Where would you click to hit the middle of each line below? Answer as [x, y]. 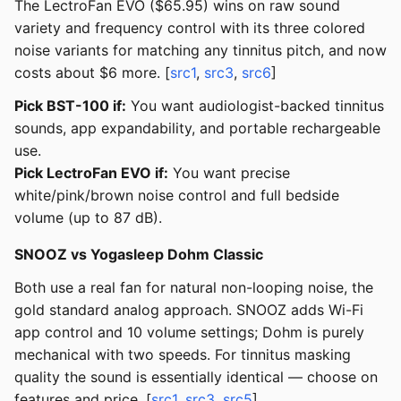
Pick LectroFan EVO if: [91, 173]
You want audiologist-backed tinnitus [255, 106]
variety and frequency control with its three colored [190, 28]
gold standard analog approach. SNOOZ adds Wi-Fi [189, 310]
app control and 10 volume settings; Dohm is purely [189, 333]
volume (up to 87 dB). [88, 218]
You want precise [229, 173]
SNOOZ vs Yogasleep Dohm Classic [139, 255]
